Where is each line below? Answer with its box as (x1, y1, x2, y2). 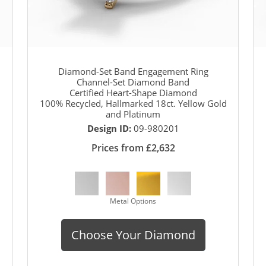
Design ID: (87, 122, 134, 134)
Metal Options (110, 195, 156, 206)
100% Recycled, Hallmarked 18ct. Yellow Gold (39, 97, 227, 109)
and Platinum (106, 107, 160, 120)
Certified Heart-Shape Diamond (69, 86, 197, 99)
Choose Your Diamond (71, 226, 195, 243)
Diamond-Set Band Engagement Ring (58, 65, 208, 77)
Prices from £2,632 (91, 141, 175, 154)
